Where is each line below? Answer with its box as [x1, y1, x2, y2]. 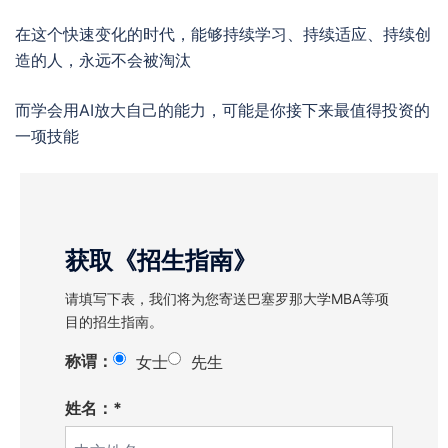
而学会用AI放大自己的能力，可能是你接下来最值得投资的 [15, 100, 430, 120]
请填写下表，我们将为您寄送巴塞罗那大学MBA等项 [65, 289, 389, 307]
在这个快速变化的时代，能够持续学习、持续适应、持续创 [15, 24, 431, 44]
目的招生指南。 [65, 312, 163, 330]
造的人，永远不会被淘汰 [15, 50, 191, 70]
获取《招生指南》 [65, 245, 257, 275]
